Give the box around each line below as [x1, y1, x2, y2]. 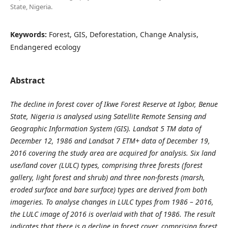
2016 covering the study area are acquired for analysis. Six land [10, 148, 216, 158]
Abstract [10, 74, 45, 86]
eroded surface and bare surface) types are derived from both [10, 184, 207, 194]
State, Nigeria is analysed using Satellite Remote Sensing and [10, 111, 206, 121]
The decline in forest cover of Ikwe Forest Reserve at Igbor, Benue [10, 99, 218, 109]
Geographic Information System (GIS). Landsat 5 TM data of [10, 123, 201, 133]
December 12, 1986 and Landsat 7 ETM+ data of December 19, [10, 135, 210, 146]
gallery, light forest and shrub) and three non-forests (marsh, [10, 172, 205, 182]
